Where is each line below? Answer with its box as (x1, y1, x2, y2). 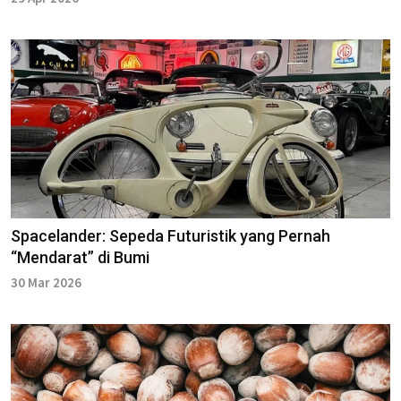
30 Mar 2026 (11, 274, 81, 292)
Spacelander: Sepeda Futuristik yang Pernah (11, 226, 330, 246)
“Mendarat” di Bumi (11, 248, 149, 268)
